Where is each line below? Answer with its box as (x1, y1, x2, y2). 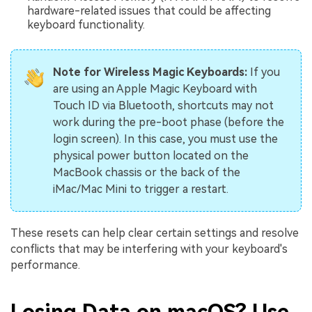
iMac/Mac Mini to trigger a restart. (52, 182, 228, 196)
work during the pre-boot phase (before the (52, 115, 284, 129)
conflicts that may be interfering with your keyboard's (10, 242, 288, 256)
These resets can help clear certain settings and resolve (10, 226, 299, 240)
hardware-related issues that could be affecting (27, 3, 271, 17)
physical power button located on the (52, 148, 249, 162)
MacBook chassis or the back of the (52, 165, 240, 179)
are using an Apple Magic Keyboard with (52, 81, 257, 95)
